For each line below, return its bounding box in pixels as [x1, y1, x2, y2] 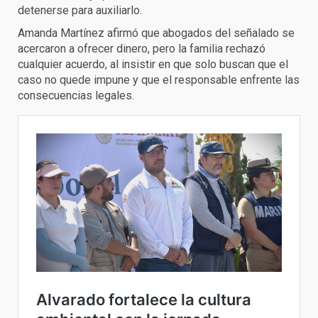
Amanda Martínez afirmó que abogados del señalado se [18, 26, 295, 40]
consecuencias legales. [18, 89, 134, 103]
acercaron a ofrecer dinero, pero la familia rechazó [18, 42, 265, 56]
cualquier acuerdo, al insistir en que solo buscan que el [18, 57, 288, 72]
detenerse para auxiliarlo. [18, 4, 142, 18]
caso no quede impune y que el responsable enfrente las [18, 73, 300, 87]
